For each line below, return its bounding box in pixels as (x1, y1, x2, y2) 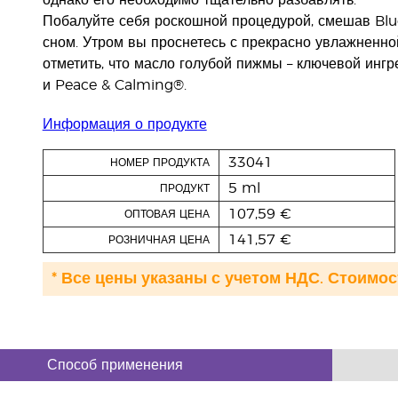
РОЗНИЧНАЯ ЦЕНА (107, 235, 210, 245)
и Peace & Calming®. (42, 78, 187, 92)
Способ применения (46, 358, 183, 372)
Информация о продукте (42, 117, 207, 131)
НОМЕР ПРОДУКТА (109, 157, 210, 168)
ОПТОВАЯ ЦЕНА (123, 209, 210, 219)
